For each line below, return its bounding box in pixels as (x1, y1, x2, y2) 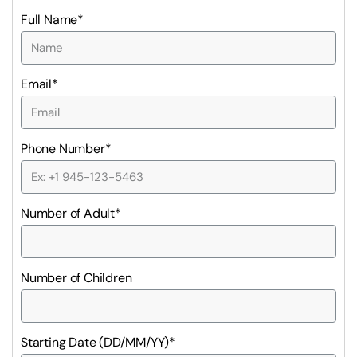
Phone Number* (21, 140, 112, 158)
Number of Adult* (21, 205, 121, 222)
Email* (21, 76, 58, 93)
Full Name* (21, 11, 84, 29)
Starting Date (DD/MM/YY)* (21, 334, 175, 351)
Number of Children (21, 269, 132, 287)
